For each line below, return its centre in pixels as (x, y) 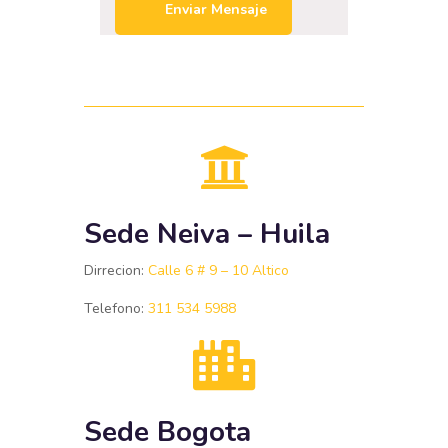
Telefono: (114, 308)
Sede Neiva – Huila (207, 233)
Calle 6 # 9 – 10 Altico (218, 270)
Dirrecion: (114, 270)
